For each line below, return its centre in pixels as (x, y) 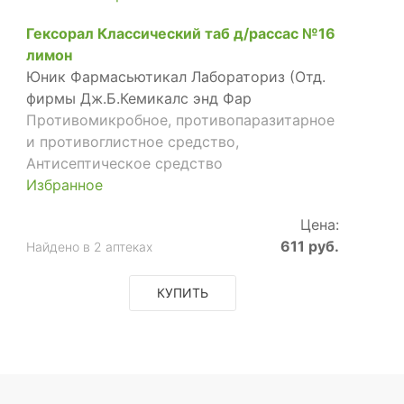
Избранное (65, 184)
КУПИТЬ (182, 292)
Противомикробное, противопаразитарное (181, 119)
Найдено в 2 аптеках (90, 246)
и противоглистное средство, (133, 141)
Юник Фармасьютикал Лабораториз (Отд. (176, 76)
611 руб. (309, 246)
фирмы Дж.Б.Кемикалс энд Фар (139, 98)
